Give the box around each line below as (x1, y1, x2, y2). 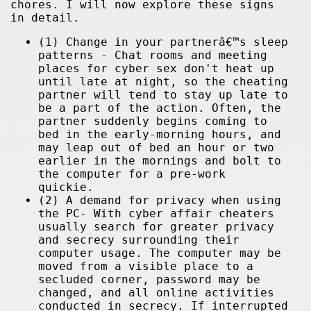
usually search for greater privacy (38, 220, 275, 233)
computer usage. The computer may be (38, 246, 282, 260)
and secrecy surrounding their (38, 233, 240, 246)
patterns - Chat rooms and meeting (38, 49, 268, 62)
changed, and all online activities (38, 286, 275, 299)
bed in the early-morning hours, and (38, 128, 282, 141)
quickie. (38, 180, 150, 194)
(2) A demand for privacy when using (38, 194, 282, 207)
